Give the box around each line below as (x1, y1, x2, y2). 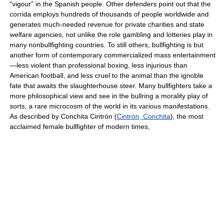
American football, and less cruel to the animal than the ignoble (10, 72, 203, 79)
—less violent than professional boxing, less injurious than (10, 61, 187, 69)
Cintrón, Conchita (117, 112, 170, 120)
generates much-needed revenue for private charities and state (10, 20, 204, 28)
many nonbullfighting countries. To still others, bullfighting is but (10, 41, 203, 49)
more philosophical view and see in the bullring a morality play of (10, 92, 208, 100)
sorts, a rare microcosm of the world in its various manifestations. (10, 102, 210, 110)
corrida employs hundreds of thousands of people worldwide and (10, 10, 209, 18)
